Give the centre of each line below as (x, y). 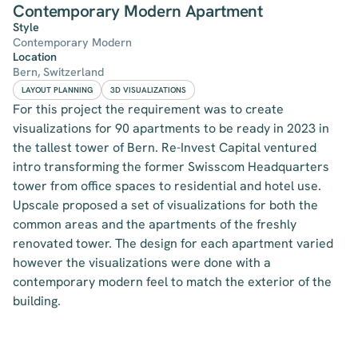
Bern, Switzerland (58, 72)
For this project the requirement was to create (148, 109)
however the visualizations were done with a (142, 263)
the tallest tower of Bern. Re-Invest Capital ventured (165, 147)
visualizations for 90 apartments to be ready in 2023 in (171, 128)
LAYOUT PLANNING (57, 90)
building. (37, 301)
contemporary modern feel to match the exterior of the (172, 282)
